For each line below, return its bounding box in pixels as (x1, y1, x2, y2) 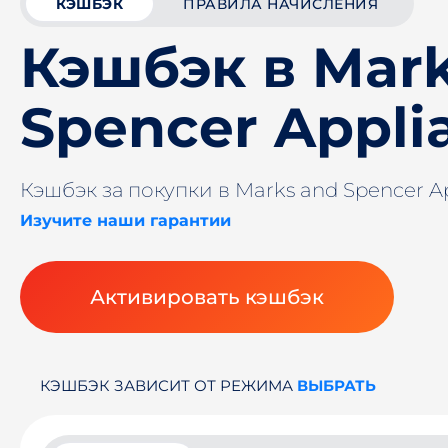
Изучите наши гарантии (20, 211, 231, 230)
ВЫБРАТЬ (297, 376, 376, 395)
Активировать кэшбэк (90, 285, 324, 309)
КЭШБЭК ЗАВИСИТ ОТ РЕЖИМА (40, 376, 297, 395)
